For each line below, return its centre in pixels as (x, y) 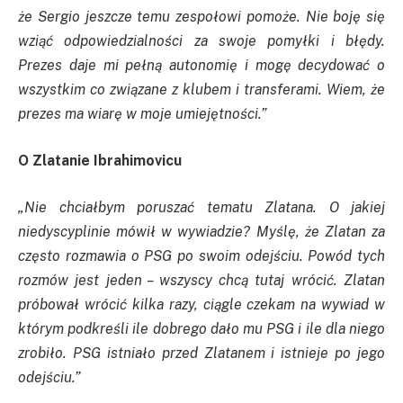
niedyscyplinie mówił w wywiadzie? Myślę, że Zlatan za (201, 231)
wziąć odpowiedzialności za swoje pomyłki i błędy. (201, 41)
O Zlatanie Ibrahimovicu (102, 161)
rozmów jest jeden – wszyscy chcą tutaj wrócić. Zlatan (201, 280)
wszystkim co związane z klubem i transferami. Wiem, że (201, 90)
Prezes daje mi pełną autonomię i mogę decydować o (201, 66)
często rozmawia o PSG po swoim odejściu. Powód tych (201, 255)
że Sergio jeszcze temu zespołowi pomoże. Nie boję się (201, 17)
